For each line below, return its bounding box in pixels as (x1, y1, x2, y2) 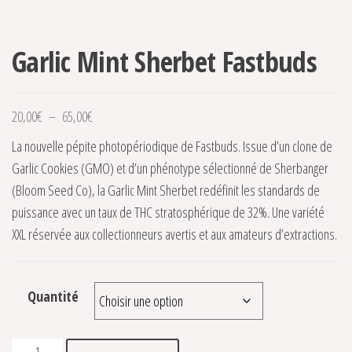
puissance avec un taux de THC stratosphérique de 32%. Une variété (12, 203, 324, 222)
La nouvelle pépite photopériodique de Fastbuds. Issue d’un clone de (12, 137, 332, 156)
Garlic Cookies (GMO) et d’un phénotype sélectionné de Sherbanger (12, 159, 328, 178)
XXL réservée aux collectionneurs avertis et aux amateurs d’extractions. (12, 225, 337, 244)
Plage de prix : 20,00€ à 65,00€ (92, 106, 232, 126)
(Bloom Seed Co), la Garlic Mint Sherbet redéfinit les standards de (12, 181, 320, 200)
